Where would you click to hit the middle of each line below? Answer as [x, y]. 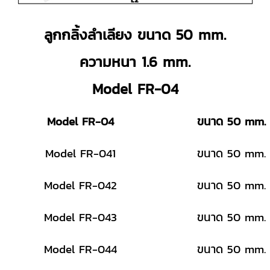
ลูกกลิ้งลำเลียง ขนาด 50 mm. [135, 34]
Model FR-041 [81, 153]
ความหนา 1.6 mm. [135, 61]
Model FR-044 [81, 249]
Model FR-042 [81, 185]
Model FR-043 [81, 217]
